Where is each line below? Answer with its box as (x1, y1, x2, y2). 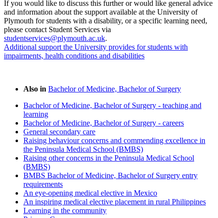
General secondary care (23, 127, 95, 136)
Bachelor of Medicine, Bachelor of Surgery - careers (23, 118, 184, 127)
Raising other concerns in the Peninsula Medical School (23, 153, 194, 162)
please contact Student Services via (4, 25, 111, 34)
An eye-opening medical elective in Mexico (23, 188, 157, 197)
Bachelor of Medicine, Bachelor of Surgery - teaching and (23, 101, 201, 109)
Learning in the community (23, 206, 107, 215)
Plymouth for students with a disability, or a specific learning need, (4, 16, 207, 25)
